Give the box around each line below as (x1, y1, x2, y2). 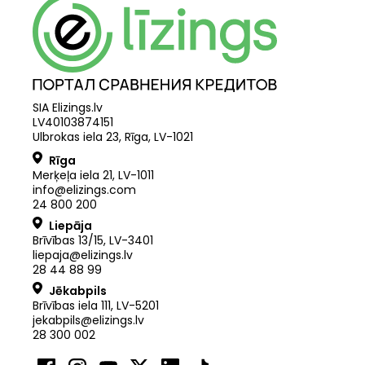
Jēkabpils (49, 282, 107, 299)
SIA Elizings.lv (33, 99, 103, 116)
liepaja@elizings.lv (33, 246, 133, 263)
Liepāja (49, 217, 92, 234)
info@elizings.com (33, 181, 136, 198)
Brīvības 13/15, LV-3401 (33, 231, 153, 248)
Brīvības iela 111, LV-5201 (33, 297, 159, 314)
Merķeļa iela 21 (33, 166, 112, 183)
